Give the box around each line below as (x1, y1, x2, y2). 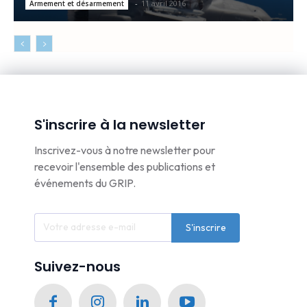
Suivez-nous (34, 256, 121, 276)
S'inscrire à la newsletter (34, 114, 206, 134)
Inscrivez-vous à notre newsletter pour (34, 143, 215, 157)
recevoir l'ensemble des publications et (34, 159, 215, 173)
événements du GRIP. (34, 175, 136, 190)
